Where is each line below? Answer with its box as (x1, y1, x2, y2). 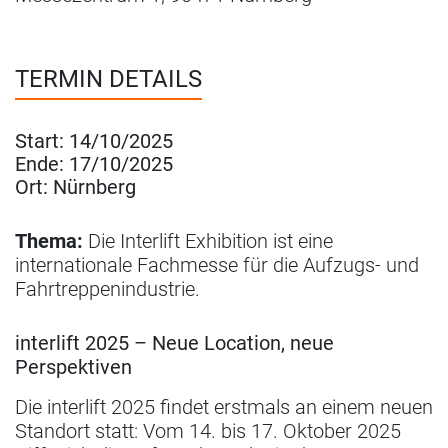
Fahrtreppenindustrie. (15, 277, 200, 301)
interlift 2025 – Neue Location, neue (15, 331, 334, 355)
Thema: (15, 229, 83, 253)
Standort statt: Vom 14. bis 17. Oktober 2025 (15, 419, 401, 443)
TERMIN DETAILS (15, 65, 202, 93)
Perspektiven (15, 355, 132, 379)
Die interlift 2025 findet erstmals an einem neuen (15, 395, 433, 419)
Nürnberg (48, 175, 136, 199)
